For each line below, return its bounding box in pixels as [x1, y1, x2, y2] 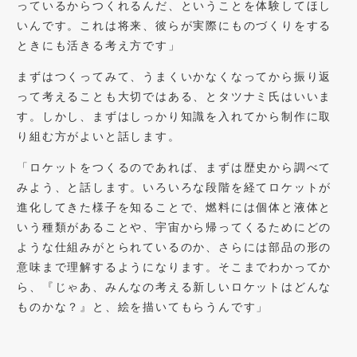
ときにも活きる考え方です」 [17, 37, 181, 52]
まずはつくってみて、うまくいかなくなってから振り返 [17, 69, 332, 83]
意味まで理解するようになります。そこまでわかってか [17, 259, 332, 273]
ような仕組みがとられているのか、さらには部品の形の [17, 239, 332, 253]
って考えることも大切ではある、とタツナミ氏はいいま [17, 88, 332, 103]
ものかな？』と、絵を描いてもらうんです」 [17, 299, 269, 313]
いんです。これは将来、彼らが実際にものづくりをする [17, 18, 332, 32]
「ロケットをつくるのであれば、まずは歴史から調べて [17, 159, 332, 174]
